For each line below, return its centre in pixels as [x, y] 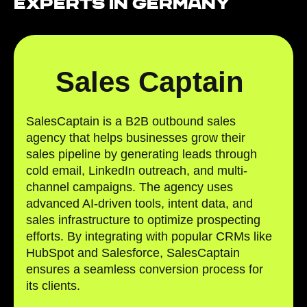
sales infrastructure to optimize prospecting [143, 220]
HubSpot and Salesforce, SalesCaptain [133, 253]
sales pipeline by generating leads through [142, 154]
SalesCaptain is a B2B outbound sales [131, 121]
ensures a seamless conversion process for [145, 269]
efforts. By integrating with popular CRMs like [149, 236]
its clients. [53, 285]
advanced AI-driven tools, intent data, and [139, 203]
